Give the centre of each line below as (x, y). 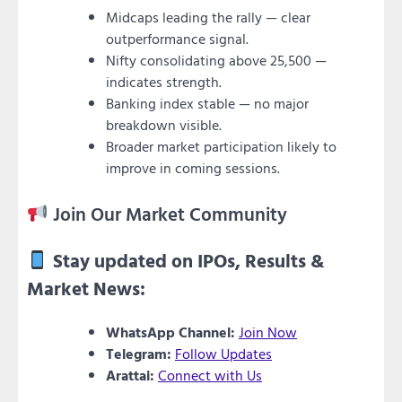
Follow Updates (223, 353)
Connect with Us (210, 375)
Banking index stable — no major (207, 104)
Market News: (86, 288)
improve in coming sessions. (193, 168)
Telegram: (139, 353)
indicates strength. (164, 82)
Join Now (268, 332)
